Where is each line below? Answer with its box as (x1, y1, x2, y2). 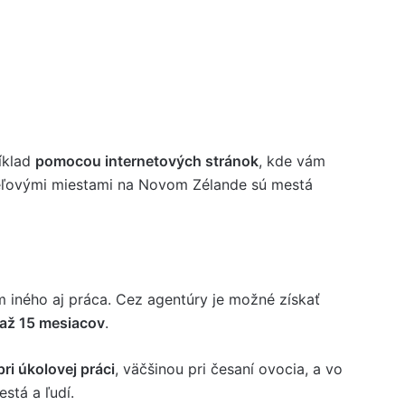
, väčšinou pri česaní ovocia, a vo (115, 360, 343, 378)
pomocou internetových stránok (35, 151, 259, 170)
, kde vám (259, 151, 325, 170)
